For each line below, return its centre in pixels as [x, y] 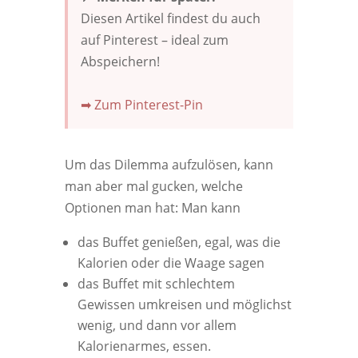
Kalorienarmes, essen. [144, 346]
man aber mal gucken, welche [153, 186]
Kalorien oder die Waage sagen [171, 263]
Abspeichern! [120, 62]
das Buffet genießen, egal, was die [179, 242]
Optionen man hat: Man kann [152, 208]
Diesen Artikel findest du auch [170, 18]
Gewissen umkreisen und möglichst [184, 304]
